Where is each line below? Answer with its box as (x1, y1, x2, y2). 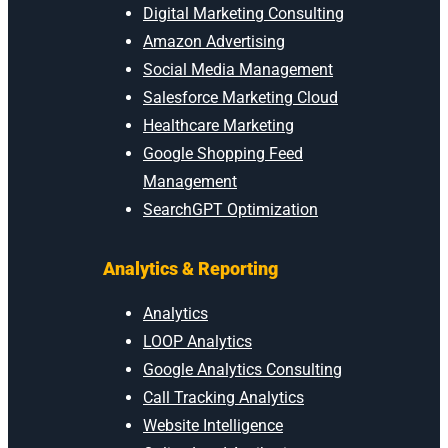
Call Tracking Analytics (143, 387, 304, 407)
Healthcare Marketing (143, 115, 294, 135)
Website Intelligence (143, 415, 283, 435)
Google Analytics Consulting (143, 359, 342, 379)
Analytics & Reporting (103, 257, 278, 279)
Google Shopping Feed (143, 143, 303, 163)
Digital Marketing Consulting (143, 3, 344, 23)
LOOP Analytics (143, 331, 252, 351)
